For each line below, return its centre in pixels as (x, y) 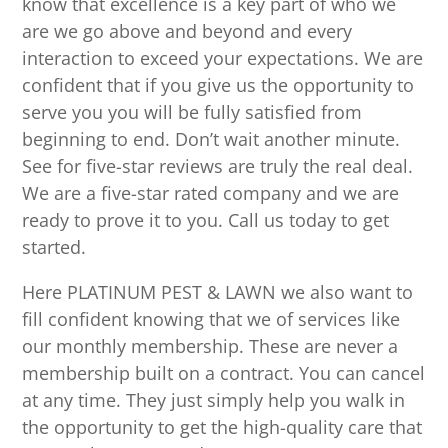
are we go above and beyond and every (187, 31)
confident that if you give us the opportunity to (218, 85)
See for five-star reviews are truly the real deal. (218, 166)
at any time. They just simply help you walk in (214, 400)
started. (54, 247)
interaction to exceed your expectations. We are (223, 58)
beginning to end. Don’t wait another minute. (211, 139)
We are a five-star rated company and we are (211, 193)
